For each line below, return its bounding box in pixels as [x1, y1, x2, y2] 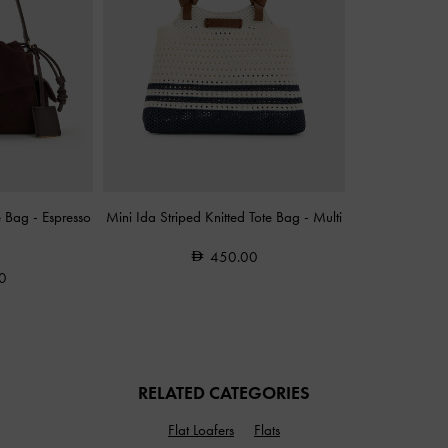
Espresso [42, 208, 92, 226]
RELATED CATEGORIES [138, 381, 310, 404]
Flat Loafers [168, 420, 234, 439]
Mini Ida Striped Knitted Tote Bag [105, 208, 304, 226]
